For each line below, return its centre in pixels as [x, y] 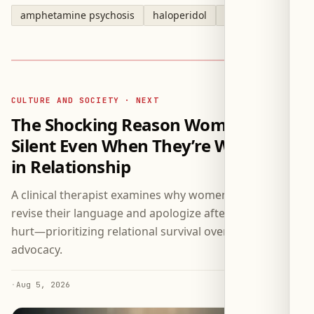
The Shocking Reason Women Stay [148, 125]
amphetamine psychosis [77, 15]
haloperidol [180, 15]
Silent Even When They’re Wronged [150, 146]
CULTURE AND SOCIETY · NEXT [85, 101]
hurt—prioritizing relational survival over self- [132, 232]
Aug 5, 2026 [43, 285]
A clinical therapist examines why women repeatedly [150, 195]
